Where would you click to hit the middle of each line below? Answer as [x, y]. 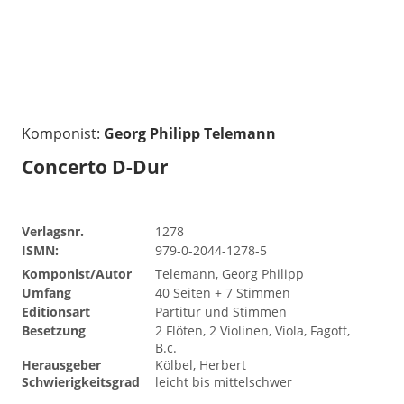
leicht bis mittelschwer [224, 381]
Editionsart [56, 311]
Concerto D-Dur [95, 166]
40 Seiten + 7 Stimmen [223, 292]
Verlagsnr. [53, 231]
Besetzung [54, 330]
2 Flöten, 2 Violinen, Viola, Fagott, [252, 330]
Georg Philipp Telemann [190, 133]
